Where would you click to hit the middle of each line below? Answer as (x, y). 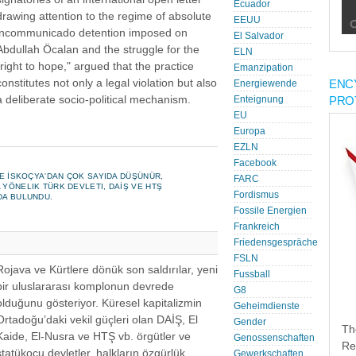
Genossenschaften (274, 338)
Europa (250, 131)
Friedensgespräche (276, 242)
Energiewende (265, 83)
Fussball (252, 274)
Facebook (255, 163)
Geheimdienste (267, 306)
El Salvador (259, 36)
